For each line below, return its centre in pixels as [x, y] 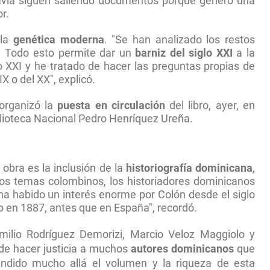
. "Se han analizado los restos [180, 40]
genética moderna [59, 40]
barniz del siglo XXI [184, 53]
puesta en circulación [111, 106]
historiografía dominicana [189, 168]
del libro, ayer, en [210, 106]
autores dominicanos [182, 249]
